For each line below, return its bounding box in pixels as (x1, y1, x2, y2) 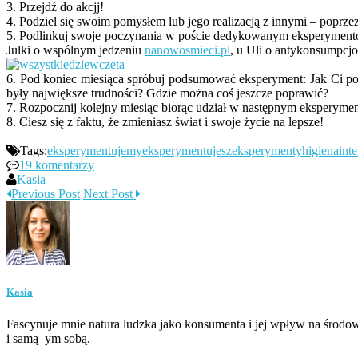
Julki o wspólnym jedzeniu (6, 43, 145, 58)
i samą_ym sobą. (6, 331, 90, 345)
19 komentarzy (19, 158, 94, 173)
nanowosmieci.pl (145, 43, 230, 58)
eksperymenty (232, 144, 302, 158)
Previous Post (11, 187, 80, 201)
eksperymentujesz (142, 144, 232, 158)
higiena (302, 144, 339, 158)
